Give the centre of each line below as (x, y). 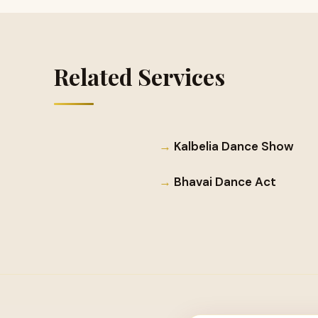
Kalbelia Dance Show (234, 146)
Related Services (139, 77)
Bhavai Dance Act (225, 182)
